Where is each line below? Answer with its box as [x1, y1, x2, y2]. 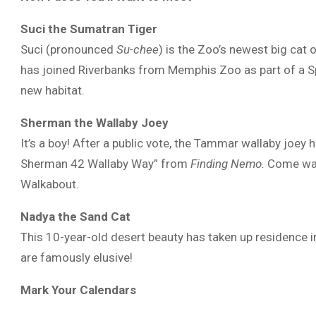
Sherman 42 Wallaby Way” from [20, 157, 190, 171]
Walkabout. [20, 177, 79, 191]
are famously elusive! [20, 250, 133, 265]
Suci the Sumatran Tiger [20, 22, 157, 36]
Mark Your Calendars [20, 283, 136, 297]
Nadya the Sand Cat [20, 209, 130, 224]
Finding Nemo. [190, 157, 265, 171]
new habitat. [20, 83, 85, 97]
